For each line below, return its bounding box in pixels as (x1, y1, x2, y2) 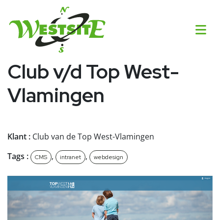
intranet (60, 153, 81, 162)
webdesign (94, 153, 123, 162)
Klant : (7, 131, 32, 142)
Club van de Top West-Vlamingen (32, 131, 154, 142)
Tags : (7, 151, 28, 162)
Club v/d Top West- (7, 58, 179, 85)
